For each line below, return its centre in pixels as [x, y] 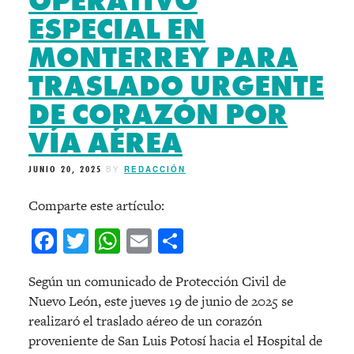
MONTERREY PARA [163, 57]
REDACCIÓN [155, 169]
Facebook [106, 241]
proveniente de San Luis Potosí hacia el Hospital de [175, 341]
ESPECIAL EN [117, 29]
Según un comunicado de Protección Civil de [157, 282]
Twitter [128, 241]
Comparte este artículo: [96, 206]
